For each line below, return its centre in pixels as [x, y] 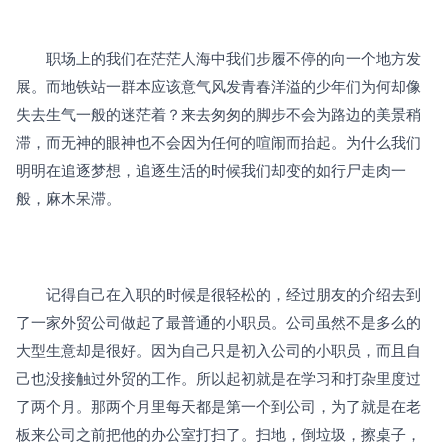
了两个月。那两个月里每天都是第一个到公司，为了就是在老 [218, 406]
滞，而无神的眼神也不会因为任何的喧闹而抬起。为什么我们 [218, 142]
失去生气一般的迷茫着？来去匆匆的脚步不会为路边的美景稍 [218, 114]
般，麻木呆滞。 [68, 198]
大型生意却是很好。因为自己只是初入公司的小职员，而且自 [218, 350]
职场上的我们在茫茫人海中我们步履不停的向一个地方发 [218, 58]
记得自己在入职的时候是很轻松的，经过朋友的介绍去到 [218, 294]
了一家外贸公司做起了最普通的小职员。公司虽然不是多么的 [218, 322]
